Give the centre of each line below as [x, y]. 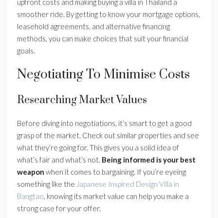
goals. [26, 51]
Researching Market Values [82, 100]
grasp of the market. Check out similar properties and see [108, 136]
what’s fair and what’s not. [59, 160]
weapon [31, 172]
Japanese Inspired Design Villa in [128, 184]
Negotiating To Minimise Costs [103, 75]
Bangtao [30, 196]
